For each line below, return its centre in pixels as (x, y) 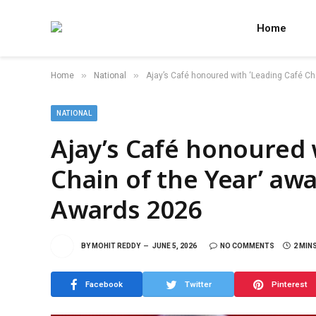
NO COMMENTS (247, 245)
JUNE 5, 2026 (175, 245)
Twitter (198, 284)
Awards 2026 (127, 209)
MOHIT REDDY (116, 245)
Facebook (104, 284)
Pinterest (289, 284)
